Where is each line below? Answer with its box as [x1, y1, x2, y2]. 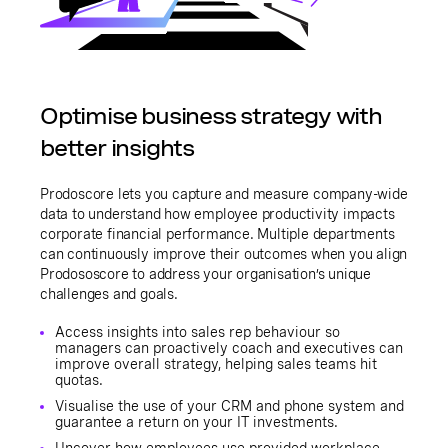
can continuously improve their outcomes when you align [40, 246, 408, 263]
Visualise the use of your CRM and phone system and [55, 398, 404, 415]
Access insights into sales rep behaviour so [55, 324, 340, 341]
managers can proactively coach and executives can [55, 340, 403, 357]
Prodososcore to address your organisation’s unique [40, 266, 371, 283]
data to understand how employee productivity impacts [40, 206, 395, 223]
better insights [40, 134, 195, 163]
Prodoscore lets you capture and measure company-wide [40, 186, 408, 203]
